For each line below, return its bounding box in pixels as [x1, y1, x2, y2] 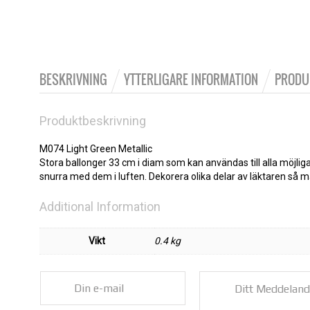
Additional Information [39, 199, 161, 214]
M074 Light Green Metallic [39, 143, 152, 154]
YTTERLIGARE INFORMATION [124, 71, 258, 89]
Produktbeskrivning [39, 113, 146, 128]
